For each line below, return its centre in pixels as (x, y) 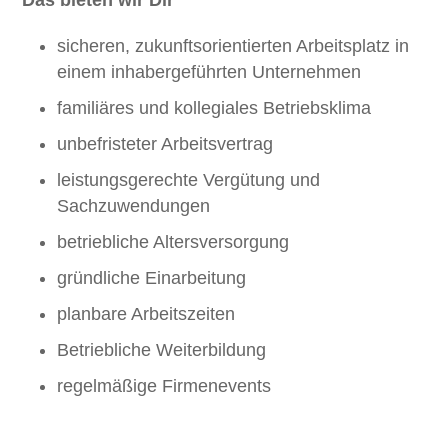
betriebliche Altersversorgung (173, 242)
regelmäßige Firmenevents (164, 386)
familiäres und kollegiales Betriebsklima (214, 108)
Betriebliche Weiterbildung (162, 350)
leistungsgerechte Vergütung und (189, 180)
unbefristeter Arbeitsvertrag (165, 144)
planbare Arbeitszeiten (146, 314)
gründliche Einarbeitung (152, 278)
